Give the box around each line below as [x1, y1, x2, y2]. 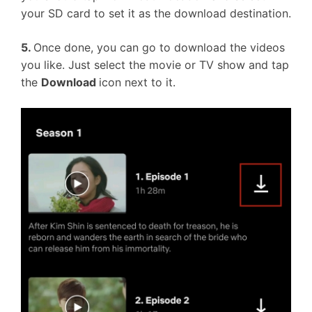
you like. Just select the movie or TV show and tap [21, 58, 289, 72]
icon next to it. [99, 75, 175, 89]
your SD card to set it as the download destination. [21, 6, 291, 20]
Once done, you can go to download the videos [33, 40, 285, 54]
